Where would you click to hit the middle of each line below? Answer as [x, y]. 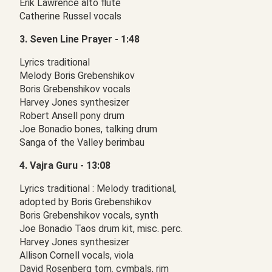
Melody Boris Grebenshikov [77, 76]
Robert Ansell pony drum [72, 116]
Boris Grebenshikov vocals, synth [89, 215]
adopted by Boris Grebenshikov [86, 202]
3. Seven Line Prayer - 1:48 [80, 39]
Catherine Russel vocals [70, 16]
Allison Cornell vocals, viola [76, 255]
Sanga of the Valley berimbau [82, 142]
